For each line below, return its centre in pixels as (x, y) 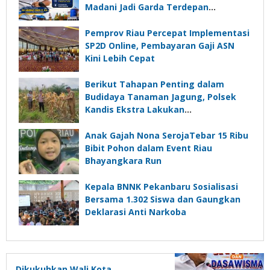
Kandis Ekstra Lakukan (135, 110)
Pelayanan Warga (123, 20)
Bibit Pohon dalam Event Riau (149, 148)
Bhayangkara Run (123, 161)
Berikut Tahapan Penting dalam (155, 84)
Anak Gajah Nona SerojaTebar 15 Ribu (167, 136)
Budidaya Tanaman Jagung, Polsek (161, 97)
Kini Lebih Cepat (120, 58)
